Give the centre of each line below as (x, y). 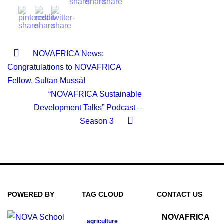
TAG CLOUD (103, 194)
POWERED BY (31, 194)
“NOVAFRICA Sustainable (95, 94)
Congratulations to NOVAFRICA (64, 67)
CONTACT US (179, 194)
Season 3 (97, 121)
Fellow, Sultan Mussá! (46, 81)
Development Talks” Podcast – (88, 108)
